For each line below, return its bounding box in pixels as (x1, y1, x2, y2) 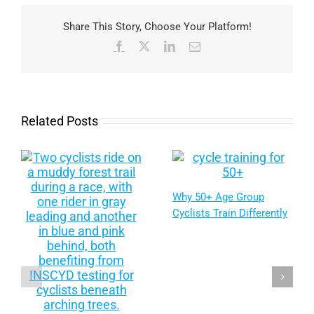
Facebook (124, 39, 168, 51)
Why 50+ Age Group (172, 191, 264, 204)
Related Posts (21, 113, 98, 128)
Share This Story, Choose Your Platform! (62, 20, 252, 34)
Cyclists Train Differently (172, 207, 287, 220)
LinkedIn (175, 39, 215, 51)
